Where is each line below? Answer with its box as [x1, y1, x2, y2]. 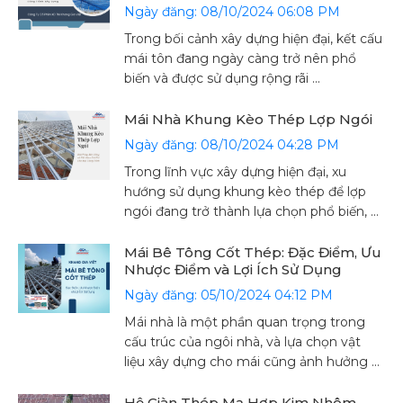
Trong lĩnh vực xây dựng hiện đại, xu [124, 164, 347, 180]
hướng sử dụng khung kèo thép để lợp [124, 184, 367, 200]
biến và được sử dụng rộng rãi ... [124, 70, 321, 86]
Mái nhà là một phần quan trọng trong [124, 314, 366, 330]
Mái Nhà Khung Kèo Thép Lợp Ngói [124, 111, 373, 128]
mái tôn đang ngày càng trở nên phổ [124, 50, 357, 67]
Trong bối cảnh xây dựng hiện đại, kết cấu [124, 31, 383, 47]
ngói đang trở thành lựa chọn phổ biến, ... [124, 203, 380, 219]
